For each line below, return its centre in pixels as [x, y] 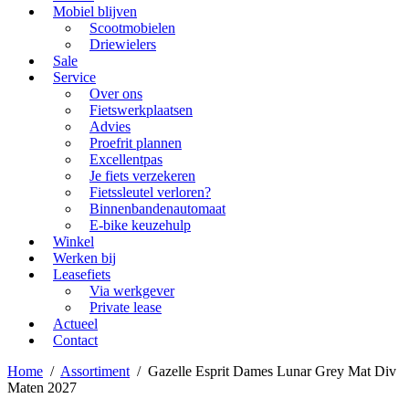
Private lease [126, 307]
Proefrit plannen [136, 142]
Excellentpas [126, 159]
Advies [110, 126]
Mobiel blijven [95, 11]
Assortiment [95, 371]
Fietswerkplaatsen [141, 110]
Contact [75, 340]
